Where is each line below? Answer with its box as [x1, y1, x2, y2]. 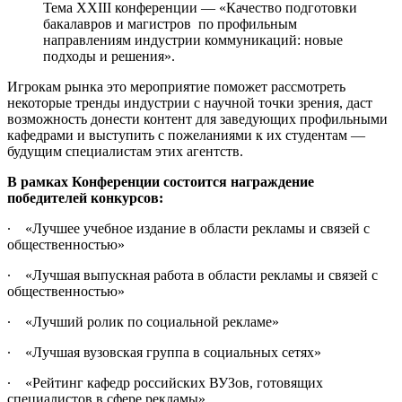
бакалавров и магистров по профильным [43, 15, 297, 31]
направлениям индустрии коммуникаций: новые [43, 31, 343, 48]
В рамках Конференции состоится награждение [7, 173, 314, 189]
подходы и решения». [43, 48, 175, 64]
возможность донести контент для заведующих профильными [7, 110, 388, 127]
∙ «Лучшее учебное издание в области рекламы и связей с [7, 220, 370, 236]
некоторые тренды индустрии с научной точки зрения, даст [7, 94, 372, 110]
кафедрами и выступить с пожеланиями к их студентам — [7, 127, 365, 143]
